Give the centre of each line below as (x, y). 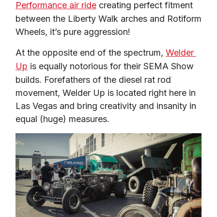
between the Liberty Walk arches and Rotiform (108, 18)
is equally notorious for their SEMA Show (111, 66)
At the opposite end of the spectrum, (91, 52)
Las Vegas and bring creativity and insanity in (106, 106)
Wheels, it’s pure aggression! (73, 31)
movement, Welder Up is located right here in (106, 93)
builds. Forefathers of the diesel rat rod (93, 79)
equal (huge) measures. (62, 119)
